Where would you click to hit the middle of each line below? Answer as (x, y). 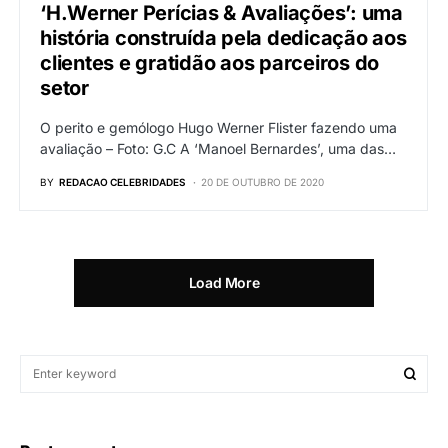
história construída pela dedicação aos (223, 38)
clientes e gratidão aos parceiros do (209, 63)
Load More (224, 283)
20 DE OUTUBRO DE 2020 (262, 182)
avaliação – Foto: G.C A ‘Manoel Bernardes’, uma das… (218, 149)
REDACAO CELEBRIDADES (122, 182)
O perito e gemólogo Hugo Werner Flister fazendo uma (218, 128)
